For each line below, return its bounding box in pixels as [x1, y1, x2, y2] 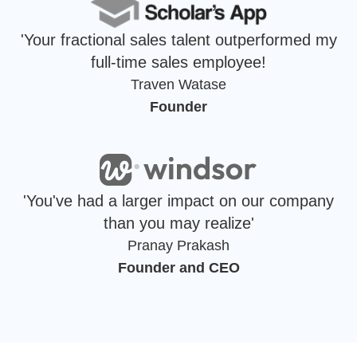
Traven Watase [131, 76, 226, 93]
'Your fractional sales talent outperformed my [20, 31, 337, 49]
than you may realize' [103, 214, 254, 233]
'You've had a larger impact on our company [23, 192, 334, 210]
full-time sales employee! [91, 53, 266, 72]
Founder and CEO [117, 260, 240, 277]
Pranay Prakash [127, 237, 229, 254]
